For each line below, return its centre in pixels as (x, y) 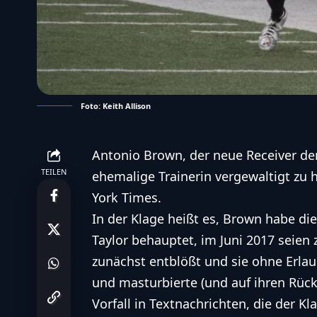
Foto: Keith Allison (116, 105)
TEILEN (54, 171)
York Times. (127, 197)
